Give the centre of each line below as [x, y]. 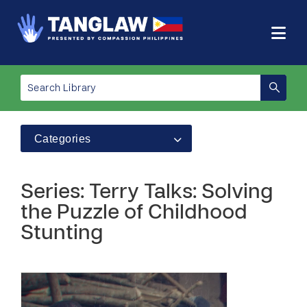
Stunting [62, 234]
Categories [63, 139]
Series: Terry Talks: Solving [147, 193]
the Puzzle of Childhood [134, 213]
